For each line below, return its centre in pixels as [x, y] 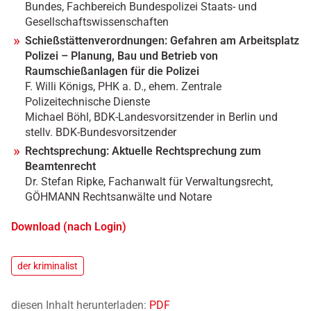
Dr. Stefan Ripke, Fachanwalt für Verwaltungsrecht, [149, 182]
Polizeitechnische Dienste [87, 102]
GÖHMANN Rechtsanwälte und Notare [118, 197]
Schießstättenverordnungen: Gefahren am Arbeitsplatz [162, 41]
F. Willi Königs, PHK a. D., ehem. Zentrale [123, 87]
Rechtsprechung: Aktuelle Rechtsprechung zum [144, 151]
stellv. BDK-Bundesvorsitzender [101, 133]
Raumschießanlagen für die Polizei [112, 72]
